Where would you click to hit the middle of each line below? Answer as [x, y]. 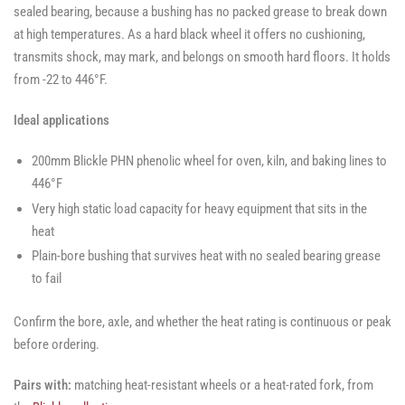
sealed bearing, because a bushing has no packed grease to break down [200, 12]
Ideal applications [61, 121]
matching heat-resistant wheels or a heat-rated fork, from [222, 385]
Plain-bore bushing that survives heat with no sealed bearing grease [206, 256]
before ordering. [57, 344]
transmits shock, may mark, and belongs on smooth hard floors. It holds [202, 57]
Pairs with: [42, 385]
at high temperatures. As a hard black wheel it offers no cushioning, [189, 35]
